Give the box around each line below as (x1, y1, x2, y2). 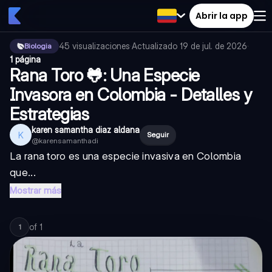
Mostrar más (10, 185, 61, 196)
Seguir (147, 130, 169, 139)
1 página (10, 54, 41, 64)
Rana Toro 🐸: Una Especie (10, 65, 200, 86)
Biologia (24, 41, 52, 50)
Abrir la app (195, 9, 248, 22)
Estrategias (10, 104, 89, 124)
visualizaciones (72, 41, 130, 51)
